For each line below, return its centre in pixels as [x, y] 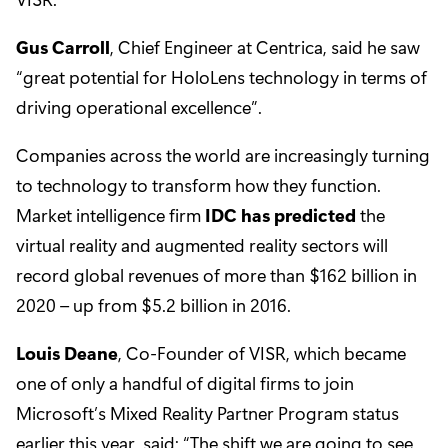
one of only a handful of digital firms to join [185, 383]
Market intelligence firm [110, 215]
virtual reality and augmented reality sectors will [202, 245]
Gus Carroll [63, 47]
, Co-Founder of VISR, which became [262, 353]
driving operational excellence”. [139, 107]
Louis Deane [67, 353]
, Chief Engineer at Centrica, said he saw [265, 47]
